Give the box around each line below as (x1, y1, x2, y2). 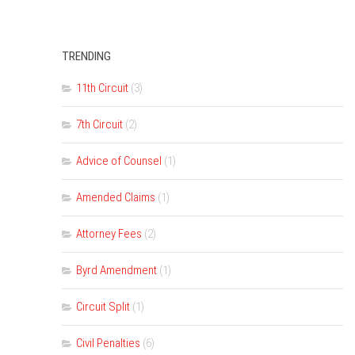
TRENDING (62, 49, 111, 63)
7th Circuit (76, 117, 123, 132)
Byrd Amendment (76, 263, 157, 277)
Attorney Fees (76, 227, 142, 241)
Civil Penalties (76, 336, 140, 350)
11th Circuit (76, 81, 128, 95)
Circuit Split (76, 300, 130, 314)
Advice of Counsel (76, 154, 162, 168)
